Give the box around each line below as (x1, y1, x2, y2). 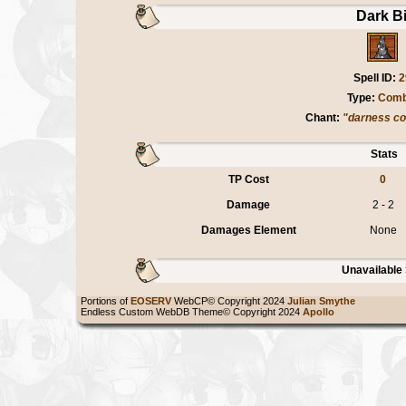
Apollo (303, 306, 340, 318)
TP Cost (227, 173, 269, 187)
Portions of (75, 295, 130, 307)
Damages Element (200, 224, 296, 237)
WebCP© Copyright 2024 (171, 295, 287, 307)
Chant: (305, 111, 340, 124)
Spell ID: (353, 71, 399, 84)
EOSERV (130, 295, 171, 307)
